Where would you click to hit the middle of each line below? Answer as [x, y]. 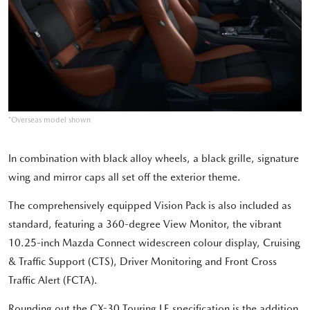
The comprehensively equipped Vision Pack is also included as [150, 206]
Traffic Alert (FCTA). [53, 281]
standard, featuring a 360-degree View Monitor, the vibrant [145, 225]
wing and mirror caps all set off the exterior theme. [125, 177]
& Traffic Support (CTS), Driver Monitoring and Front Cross [143, 262]
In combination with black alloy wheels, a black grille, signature [154, 159]
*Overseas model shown [49, 120]
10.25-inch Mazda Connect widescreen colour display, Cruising [154, 243]
